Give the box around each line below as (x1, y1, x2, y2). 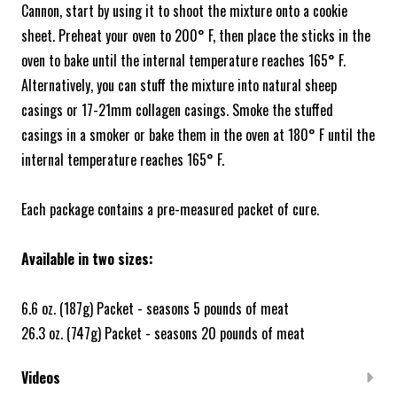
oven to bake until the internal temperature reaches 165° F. (21, 50, 346, 72)
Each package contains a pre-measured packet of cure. (21, 198, 319, 221)
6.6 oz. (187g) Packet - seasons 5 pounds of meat (21, 298, 289, 320)
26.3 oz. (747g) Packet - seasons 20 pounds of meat (21, 323, 305, 345)
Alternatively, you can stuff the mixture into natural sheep (21, 74, 337, 97)
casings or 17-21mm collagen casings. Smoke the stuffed (21, 99, 333, 121)
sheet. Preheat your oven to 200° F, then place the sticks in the (21, 25, 370, 47)
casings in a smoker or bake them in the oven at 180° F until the (21, 124, 375, 146)
